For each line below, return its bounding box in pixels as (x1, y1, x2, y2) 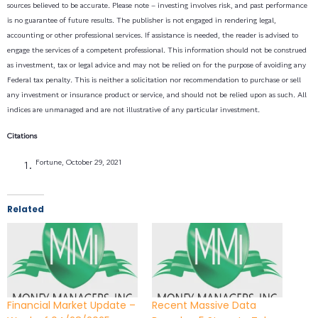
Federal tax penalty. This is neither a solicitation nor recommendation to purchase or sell (7, 73, 301, 85)
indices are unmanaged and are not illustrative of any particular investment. (7, 103, 260, 115)
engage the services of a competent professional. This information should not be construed (7, 43, 307, 55)
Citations (7, 129, 37, 141)
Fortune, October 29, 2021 (35, 155, 122, 168)
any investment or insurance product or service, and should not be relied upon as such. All (7, 88, 307, 100)
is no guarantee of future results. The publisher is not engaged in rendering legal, (7, 13, 276, 26)
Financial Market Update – (7, 297, 136, 312)
